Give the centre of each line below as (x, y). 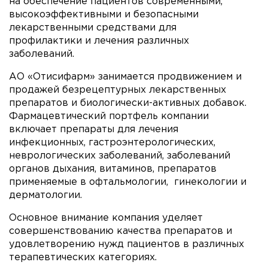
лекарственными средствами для (93, 28)
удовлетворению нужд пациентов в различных (127, 244)
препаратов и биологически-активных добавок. (128, 103)
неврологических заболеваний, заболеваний (120, 156)
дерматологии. (45, 195)
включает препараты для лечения (94, 129)
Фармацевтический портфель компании (109, 116)
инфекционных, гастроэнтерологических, (112, 142)
